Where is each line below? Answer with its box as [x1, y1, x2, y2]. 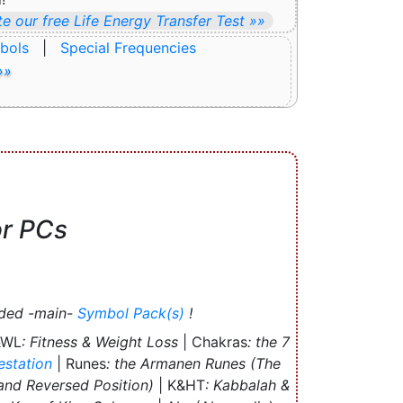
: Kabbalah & [205, 375, 290, 394]
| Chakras [177, 332, 247, 351]
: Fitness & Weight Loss [21, 332, 178, 351]
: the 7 [246, 332, 290, 351]
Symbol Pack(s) [77, 303, 184, 322]
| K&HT [154, 375, 205, 394]
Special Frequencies [59, 39, 196, 58]
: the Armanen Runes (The [106, 354, 281, 372]
